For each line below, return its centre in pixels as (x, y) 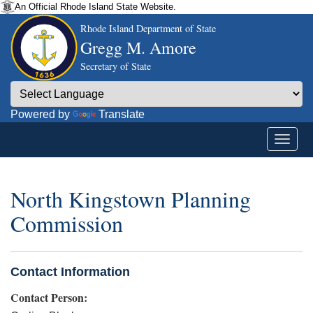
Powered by (42, 114)
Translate (122, 114)
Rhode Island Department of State (148, 28)
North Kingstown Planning (131, 199)
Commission (67, 224)
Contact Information (70, 271)
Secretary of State (116, 66)
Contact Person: (49, 297)
